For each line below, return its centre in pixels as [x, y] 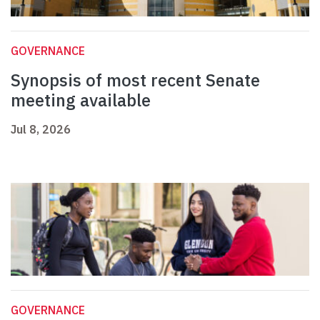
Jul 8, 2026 [41, 130]
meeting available [81, 100]
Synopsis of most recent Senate [135, 80]
